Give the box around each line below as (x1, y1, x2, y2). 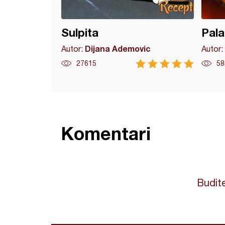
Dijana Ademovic (85, 44, 151, 53)
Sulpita (61, 26, 98, 39)
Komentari (61, 123, 151, 144)
